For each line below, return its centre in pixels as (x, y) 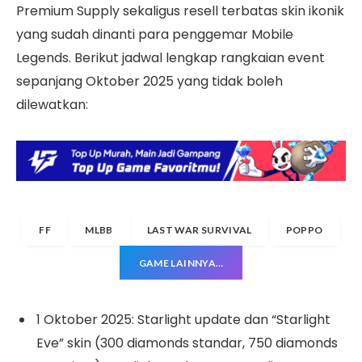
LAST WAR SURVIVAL (199, 229)
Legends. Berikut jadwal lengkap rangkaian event (170, 57)
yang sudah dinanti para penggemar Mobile (155, 34)
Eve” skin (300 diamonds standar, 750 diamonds (187, 343)
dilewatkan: (52, 104)
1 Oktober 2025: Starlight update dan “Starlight (183, 320)
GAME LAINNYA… (181, 263)
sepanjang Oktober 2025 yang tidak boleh (149, 81)
